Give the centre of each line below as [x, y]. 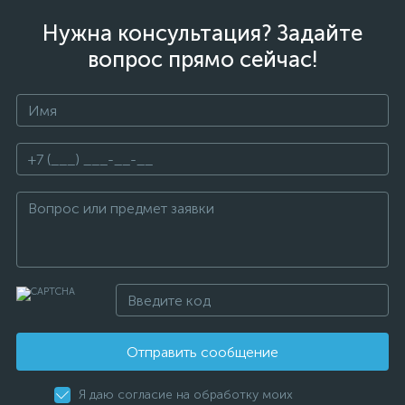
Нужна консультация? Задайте [202, 33]
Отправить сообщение [202, 352]
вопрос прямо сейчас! [202, 59]
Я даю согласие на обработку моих [186, 395]
